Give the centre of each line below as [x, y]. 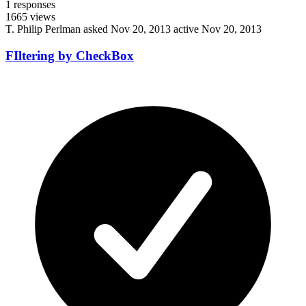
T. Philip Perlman [43, 29]
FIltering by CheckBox [70, 55]
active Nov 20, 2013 [218, 29]
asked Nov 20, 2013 [128, 29]
